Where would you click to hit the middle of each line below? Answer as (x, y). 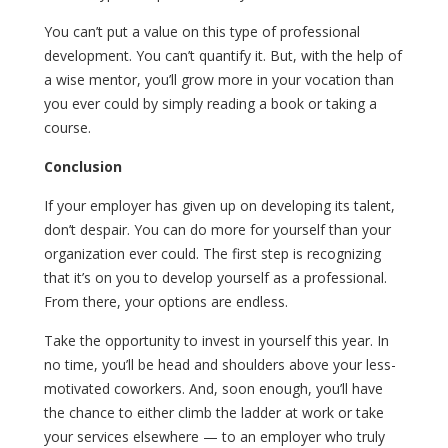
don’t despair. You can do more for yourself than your (217, 229)
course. (67, 127)
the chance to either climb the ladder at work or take (214, 412)
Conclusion (83, 166)
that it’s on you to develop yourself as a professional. (215, 277)
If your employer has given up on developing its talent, (219, 205)
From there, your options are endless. (166, 301)
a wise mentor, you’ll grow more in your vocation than (219, 79)
